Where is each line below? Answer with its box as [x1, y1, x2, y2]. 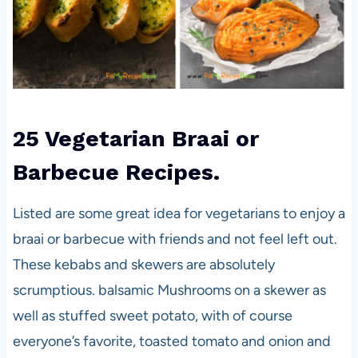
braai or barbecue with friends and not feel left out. [12, 229, 337, 248]
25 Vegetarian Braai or [12, 125, 259, 152]
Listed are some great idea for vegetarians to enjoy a [12, 204, 345, 222]
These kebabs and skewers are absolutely [12, 255, 275, 273]
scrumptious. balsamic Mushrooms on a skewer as [12, 280, 326, 299]
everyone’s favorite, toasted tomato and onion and [12, 332, 331, 350]
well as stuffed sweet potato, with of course [12, 306, 292, 324]
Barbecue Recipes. [12, 158, 226, 185]
